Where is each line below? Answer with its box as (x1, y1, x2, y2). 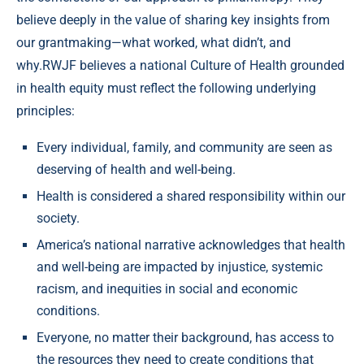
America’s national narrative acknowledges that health (37, 237, 345, 253)
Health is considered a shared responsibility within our (37, 188, 345, 205)
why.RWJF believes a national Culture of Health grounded (16, 58, 344, 74)
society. (37, 210, 80, 227)
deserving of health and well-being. (37, 162, 236, 178)
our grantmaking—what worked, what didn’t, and (16, 35, 291, 51)
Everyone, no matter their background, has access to (37, 330, 334, 346)
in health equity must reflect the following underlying (16, 80, 316, 97)
